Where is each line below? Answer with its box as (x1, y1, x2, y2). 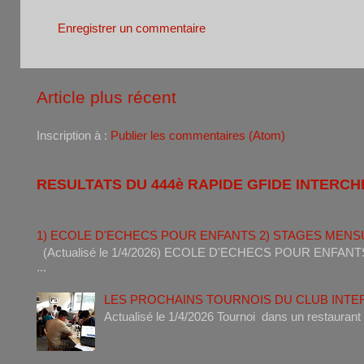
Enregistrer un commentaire (58, 21, 206, 36)
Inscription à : (37, 128, 110, 143)
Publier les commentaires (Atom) (110, 128, 285, 143)
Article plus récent (37, 87, 176, 107)
